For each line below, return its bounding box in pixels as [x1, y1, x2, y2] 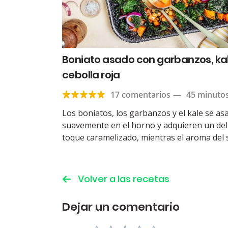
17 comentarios [110, 89, 170, 101]
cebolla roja [62, 68, 120, 82]
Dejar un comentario [62, 199, 180, 215]
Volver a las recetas [78, 173, 169, 186]
